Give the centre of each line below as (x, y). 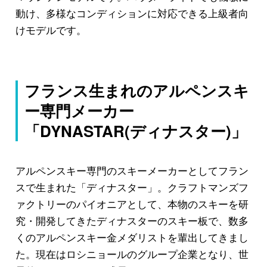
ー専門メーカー (80, 111)
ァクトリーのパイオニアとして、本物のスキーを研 (132, 203)
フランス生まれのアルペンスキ (137, 91)
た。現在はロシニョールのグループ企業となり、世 (132, 253)
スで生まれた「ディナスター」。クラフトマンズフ (132, 187)
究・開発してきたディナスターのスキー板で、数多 (132, 220)
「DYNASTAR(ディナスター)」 (136, 131)
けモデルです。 (51, 29)
